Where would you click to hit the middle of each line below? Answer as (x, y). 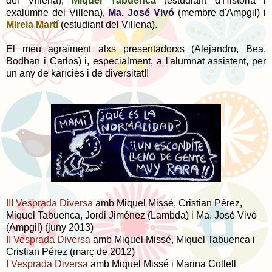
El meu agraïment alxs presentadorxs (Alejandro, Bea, (136, 49)
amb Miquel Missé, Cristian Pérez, (168, 203)
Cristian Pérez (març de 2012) (70, 251)
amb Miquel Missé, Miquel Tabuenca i (173, 239)
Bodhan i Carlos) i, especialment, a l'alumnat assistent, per (136, 61)
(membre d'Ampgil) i (220, 12)
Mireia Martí (32, 24)
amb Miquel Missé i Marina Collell (162, 263)
